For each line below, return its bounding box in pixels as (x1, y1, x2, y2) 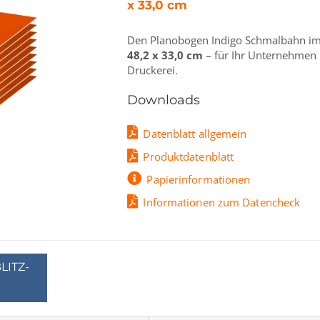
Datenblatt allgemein (143, 126, 247, 141)
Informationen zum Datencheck (143, 195, 301, 209)
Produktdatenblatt (143, 149, 234, 164)
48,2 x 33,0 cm (127, 48, 204, 62)
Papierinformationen (146, 172, 251, 186)
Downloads (127, 92, 201, 108)
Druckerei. (127, 63, 179, 77)
